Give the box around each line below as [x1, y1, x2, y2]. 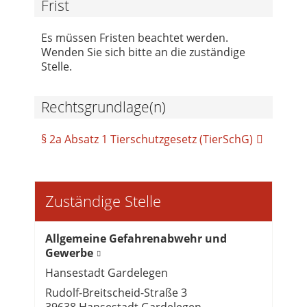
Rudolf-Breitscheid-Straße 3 [45, 284, 187, 300]
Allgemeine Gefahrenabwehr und [45, 230, 227, 246]
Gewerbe [45, 245, 93, 260]
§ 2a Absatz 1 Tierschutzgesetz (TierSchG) [41, 131, 253, 147]
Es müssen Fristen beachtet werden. [41, 29, 228, 45]
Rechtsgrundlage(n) [41, 97, 166, 116]
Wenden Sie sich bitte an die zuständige [41, 44, 245, 60]
